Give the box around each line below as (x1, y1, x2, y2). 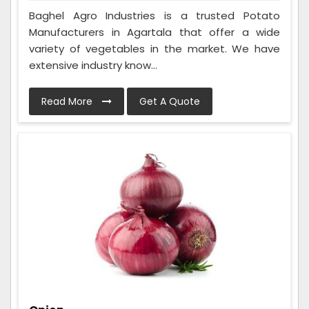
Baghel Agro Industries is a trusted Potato (29, 8, 280, 23)
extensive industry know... (29, 58, 157, 73)
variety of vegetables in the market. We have (29, 41, 280, 57)
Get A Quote (139, 94, 200, 109)
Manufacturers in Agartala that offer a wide (29, 25, 280, 40)
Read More (41, 94, 95, 109)
